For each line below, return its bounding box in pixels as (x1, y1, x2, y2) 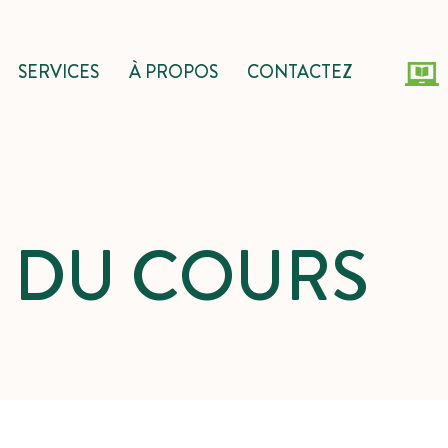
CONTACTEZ (246, 59, 353, 85)
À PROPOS (128, 59, 218, 85)
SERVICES (18, 59, 100, 85)
